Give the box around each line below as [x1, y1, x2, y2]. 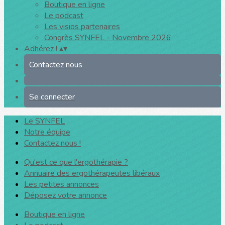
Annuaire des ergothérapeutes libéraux [24, 168, 160, 179]
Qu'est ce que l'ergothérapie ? [24, 157, 128, 168]
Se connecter [29, 91, 75, 102]
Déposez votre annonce [24, 190, 107, 201]
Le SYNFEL [24, 116, 65, 127]
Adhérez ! [24, 43, 59, 54]
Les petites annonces [24, 179, 99, 190]
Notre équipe [24, 127, 70, 138]
